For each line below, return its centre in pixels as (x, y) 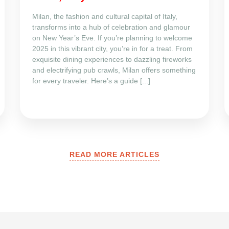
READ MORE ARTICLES (114, 154)
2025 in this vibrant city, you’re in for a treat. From (112, 48)
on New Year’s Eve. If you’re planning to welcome (112, 38)
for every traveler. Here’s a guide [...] (91, 81)
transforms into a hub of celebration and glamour (111, 27)
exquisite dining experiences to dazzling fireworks (112, 59)
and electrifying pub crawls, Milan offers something (114, 70)
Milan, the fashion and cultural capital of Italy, (105, 16)
